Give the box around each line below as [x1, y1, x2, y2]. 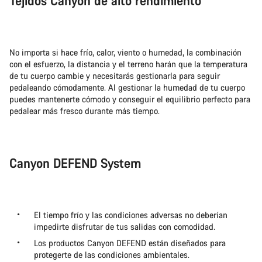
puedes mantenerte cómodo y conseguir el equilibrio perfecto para [9, 94, 250, 105]
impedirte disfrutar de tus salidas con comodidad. [34, 221, 215, 232]
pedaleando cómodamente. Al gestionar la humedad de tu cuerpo [9, 82, 245, 93]
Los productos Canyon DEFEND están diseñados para [34, 237, 226, 249]
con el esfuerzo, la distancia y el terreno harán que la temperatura [9, 58, 247, 70]
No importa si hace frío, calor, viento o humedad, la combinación [9, 47, 242, 58]
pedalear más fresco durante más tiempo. [9, 105, 160, 116]
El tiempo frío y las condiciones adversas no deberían [34, 209, 227, 220]
